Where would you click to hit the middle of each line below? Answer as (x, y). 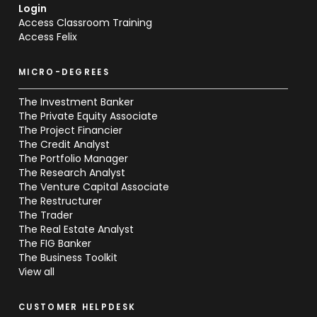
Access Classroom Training (85, 22)
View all (36, 271)
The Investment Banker (76, 102)
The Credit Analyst (64, 144)
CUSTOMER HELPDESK (77, 307)
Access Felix (48, 36)
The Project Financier (70, 130)
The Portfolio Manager (73, 158)
